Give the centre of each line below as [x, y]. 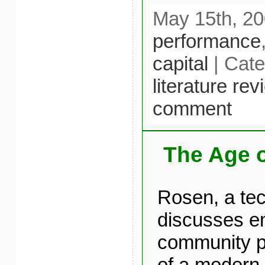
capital [180, 64]
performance [206, 41]
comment [192, 109]
